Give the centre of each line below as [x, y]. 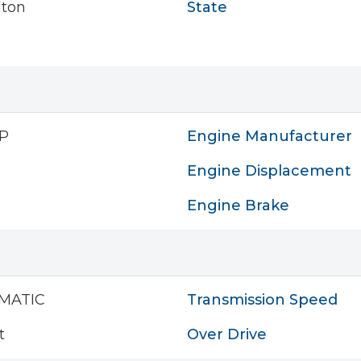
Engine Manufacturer [270, 136]
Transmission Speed [262, 300]
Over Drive [227, 334]
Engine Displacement [269, 171]
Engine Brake [238, 205]
